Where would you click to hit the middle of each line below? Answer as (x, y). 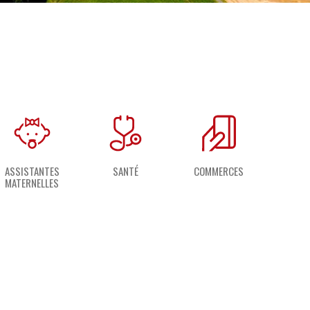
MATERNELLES (32, 183)
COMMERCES (219, 171)
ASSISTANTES (32, 171)
